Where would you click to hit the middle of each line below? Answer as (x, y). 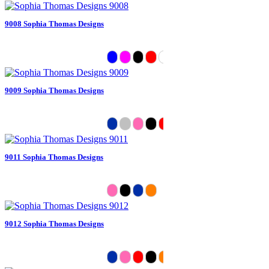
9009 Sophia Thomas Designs (54, 90)
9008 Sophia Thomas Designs (54, 23)
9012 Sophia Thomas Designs (54, 223)
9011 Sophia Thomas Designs (54, 157)
